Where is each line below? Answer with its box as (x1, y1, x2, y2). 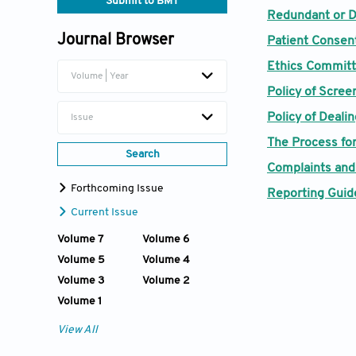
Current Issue (68, 206, 138, 219)
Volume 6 (142, 233, 189, 246)
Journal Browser (57, 32, 174, 48)
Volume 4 (142, 253, 190, 266)
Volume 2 (142, 274, 190, 287)
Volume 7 (57, 233, 103, 246)
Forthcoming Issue (68, 182, 164, 195)
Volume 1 (57, 295, 102, 308)
